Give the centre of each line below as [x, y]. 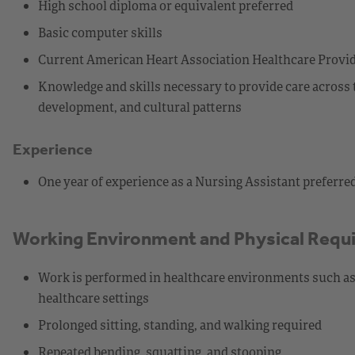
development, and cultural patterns [140, 107]
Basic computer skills [100, 32]
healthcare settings [94, 298]
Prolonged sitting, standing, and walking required [180, 324]
